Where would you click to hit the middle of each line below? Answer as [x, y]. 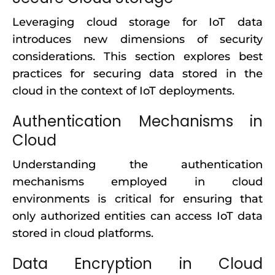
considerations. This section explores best [137, 56]
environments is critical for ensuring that [137, 199]
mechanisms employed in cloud [137, 182]
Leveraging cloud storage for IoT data [137, 22]
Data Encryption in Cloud [137, 264]
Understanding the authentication [137, 165]
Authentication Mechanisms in [137, 121]
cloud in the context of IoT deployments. [123, 91]
